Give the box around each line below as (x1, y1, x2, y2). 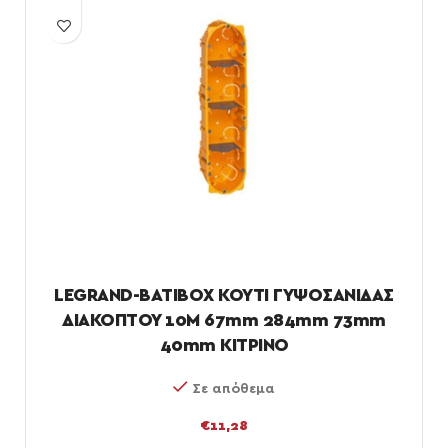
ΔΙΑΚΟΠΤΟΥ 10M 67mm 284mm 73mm (62, 312, 386, 330)
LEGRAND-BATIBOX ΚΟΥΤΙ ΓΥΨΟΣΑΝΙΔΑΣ (54, 287, 394, 305)
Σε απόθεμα (192, 382, 275, 396)
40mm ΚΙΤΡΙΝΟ (159, 337, 289, 355)
